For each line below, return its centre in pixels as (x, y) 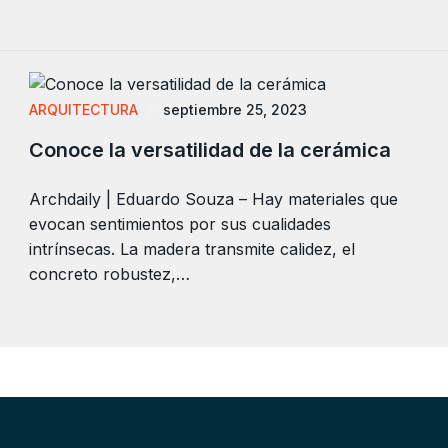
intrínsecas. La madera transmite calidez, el (192, 249)
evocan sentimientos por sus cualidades (180, 224)
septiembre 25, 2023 (235, 110)
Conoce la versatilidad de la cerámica (210, 150)
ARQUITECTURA (83, 110)
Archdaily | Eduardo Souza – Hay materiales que (213, 199)
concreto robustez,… (109, 274)
